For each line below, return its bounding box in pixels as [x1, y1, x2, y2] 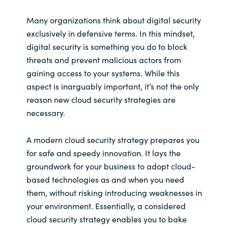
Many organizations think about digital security [26, 14, 201, 25]
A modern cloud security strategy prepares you [26, 134, 199, 146]
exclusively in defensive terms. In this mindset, [26, 27, 195, 39]
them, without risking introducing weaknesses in [26, 187, 202, 198]
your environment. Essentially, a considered [26, 200, 186, 212]
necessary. [26, 106, 65, 118]
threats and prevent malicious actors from [26, 53, 181, 65]
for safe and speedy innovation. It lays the [26, 147, 181, 159]
